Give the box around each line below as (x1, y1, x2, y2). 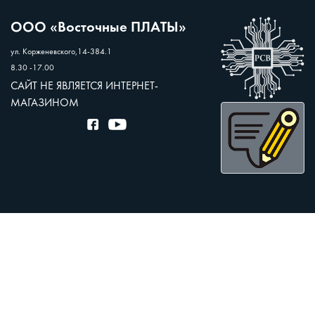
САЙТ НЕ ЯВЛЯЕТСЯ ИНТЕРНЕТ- (11, 80, 158, 92)
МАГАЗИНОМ (11, 97, 79, 109)
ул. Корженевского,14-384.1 (11, 47, 112, 56)
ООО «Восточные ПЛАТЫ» (11, 20, 186, 35)
